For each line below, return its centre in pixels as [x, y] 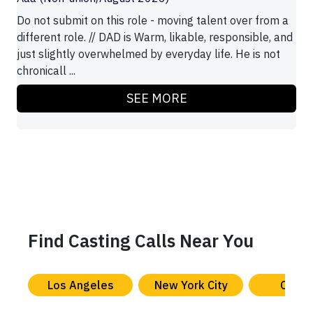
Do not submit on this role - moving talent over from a [153, 21]
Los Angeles [80, 285]
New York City [191, 285]
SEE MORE [156, 99]
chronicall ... [46, 71]
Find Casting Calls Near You [141, 241]
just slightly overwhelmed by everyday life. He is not [148, 54]
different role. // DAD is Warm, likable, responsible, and [155, 37]
